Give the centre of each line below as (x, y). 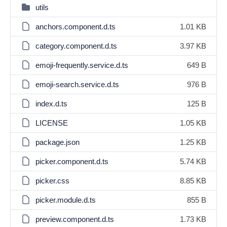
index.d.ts (51, 104)
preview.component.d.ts (75, 219)
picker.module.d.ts (66, 200)
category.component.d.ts (76, 46)
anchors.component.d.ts (75, 27)
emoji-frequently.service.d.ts (82, 65)
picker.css (52, 181)
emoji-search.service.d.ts (77, 84)
